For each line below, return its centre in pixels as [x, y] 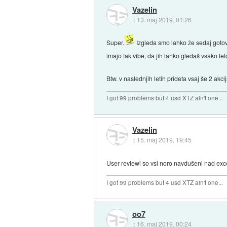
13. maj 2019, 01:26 [164, 19]
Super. [116, 43]
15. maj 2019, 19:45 [164, 139]
